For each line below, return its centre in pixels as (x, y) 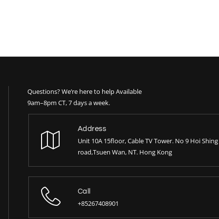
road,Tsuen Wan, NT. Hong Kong (125, 152)
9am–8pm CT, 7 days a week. (69, 103)
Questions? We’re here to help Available (85, 92)
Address (92, 129)
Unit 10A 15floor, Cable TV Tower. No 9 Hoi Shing (148, 141)
